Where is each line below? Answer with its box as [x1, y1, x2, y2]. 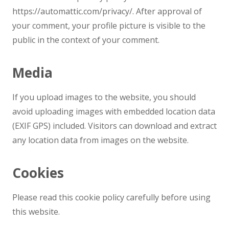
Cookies [12, 164, 64, 182]
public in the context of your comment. [12, 34, 159, 45]
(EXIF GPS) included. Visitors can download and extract [12, 120, 217, 131]
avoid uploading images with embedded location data [12, 106, 215, 117]
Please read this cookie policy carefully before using [12, 192, 211, 203]
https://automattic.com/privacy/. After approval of [12, 6, 202, 17]
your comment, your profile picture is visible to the [12, 20, 205, 31]
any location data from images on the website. [12, 134, 189, 146]
